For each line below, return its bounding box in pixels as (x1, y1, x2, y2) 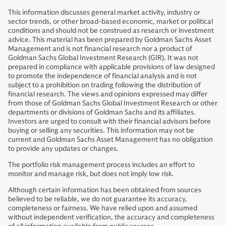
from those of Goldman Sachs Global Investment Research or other (8, 99, 217, 107)
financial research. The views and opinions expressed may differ (8, 90, 207, 98)
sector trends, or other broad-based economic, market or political (8, 17, 213, 26)
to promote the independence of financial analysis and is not (8, 72, 197, 80)
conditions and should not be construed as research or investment (8, 26, 214, 35)
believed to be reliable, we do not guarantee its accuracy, (8, 195, 187, 203)
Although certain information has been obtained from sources (8, 186, 201, 194)
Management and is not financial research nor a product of (8, 44, 192, 53)
